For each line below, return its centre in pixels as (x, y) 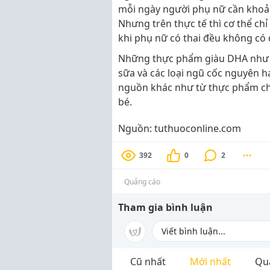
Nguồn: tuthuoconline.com (180, 128)
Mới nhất (210, 262)
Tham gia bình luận (165, 207)
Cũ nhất (148, 262)
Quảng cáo (142, 182)
